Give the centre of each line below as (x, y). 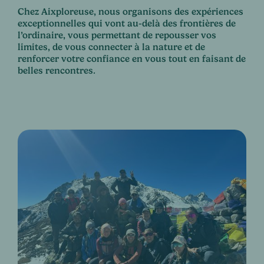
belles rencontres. (57, 71)
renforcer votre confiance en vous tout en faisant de (132, 59)
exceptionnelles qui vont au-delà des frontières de (127, 24)
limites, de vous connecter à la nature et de (111, 47)
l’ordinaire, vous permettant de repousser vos (117, 35)
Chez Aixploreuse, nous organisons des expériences (131, 12)
